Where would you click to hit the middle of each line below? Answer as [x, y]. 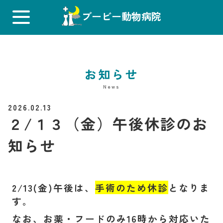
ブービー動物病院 [121, 16]
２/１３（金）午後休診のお [108, 123]
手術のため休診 [132, 188]
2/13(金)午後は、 [54, 188]
